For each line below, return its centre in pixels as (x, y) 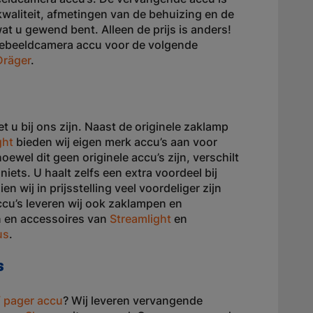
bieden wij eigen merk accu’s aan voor (115, 142)
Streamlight (140, 219)
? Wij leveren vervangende (133, 300)
